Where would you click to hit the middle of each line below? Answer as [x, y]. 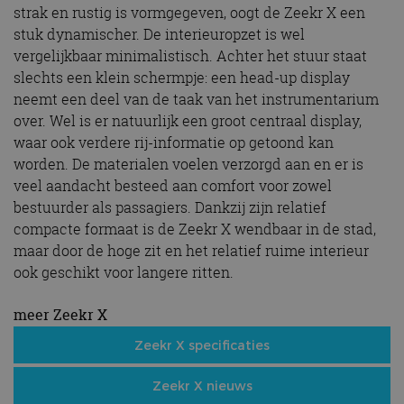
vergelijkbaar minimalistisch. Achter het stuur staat [190, 55]
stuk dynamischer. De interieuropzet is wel [159, 34]
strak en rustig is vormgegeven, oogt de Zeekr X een [189, 12]
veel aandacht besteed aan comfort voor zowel [173, 185]
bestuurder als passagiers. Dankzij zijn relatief [170, 207]
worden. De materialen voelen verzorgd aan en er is [188, 164]
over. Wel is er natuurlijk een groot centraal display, [188, 120]
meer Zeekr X [60, 314]
